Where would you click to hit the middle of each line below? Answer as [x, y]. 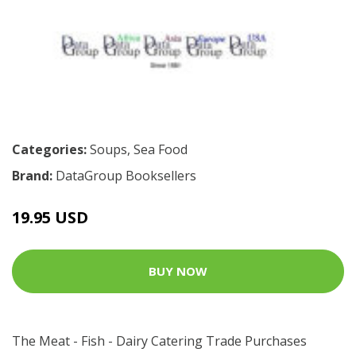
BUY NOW [178, 271]
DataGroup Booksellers [126, 175]
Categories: [49, 149]
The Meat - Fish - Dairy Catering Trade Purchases [159, 341]
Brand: [34, 175]
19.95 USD [50, 217]
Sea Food [161, 149]
